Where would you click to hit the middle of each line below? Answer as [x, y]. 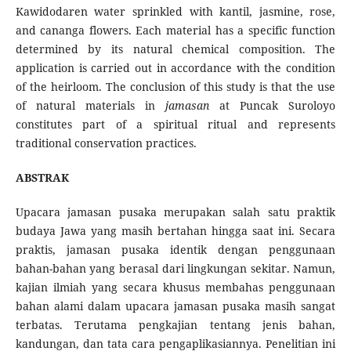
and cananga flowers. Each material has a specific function [175, 31]
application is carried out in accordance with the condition [175, 68]
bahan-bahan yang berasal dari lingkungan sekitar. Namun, [175, 269]
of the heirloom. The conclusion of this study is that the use [175, 87]
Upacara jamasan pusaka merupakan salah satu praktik [175, 212]
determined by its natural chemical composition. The [175, 49]
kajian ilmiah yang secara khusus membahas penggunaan [175, 288]
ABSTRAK [42, 178]
